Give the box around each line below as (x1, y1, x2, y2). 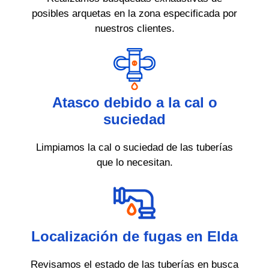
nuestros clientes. (94, 23, 175, 35)
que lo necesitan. (96, 157, 173, 169)
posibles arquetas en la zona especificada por (32, 8, 237, 20)
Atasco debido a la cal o (52, 94, 217, 111)
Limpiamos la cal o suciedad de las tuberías (36, 142, 233, 154)
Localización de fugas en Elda (31, 228, 238, 245)
